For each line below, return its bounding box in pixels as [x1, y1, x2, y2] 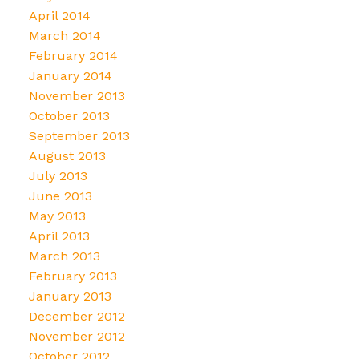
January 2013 [28, 288, 111, 304]
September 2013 [28, 127, 130, 143]
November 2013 [28, 87, 125, 103]
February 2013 [28, 268, 117, 284]
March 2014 [28, 27, 101, 43]
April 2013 [28, 228, 90, 244]
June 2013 [28, 188, 92, 204]
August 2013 [28, 147, 106, 163]
